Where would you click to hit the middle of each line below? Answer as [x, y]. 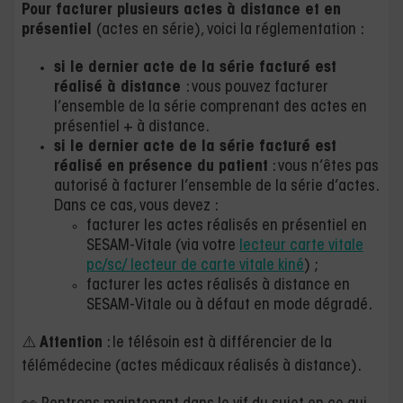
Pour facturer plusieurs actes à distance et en [181, 10]
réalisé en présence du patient [161, 167]
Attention [71, 343]
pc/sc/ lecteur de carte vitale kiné [195, 266]
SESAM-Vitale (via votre [163, 246]
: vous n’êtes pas [323, 167]
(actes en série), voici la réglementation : [230, 30]
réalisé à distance [120, 88]
